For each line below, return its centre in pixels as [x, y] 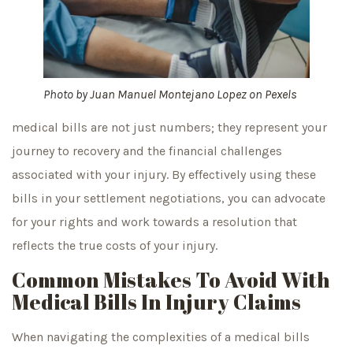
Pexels [281, 94]
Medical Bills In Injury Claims [156, 302]
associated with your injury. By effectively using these [164, 174]
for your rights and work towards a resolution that [154, 221]
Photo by [67, 94]
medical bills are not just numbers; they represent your [169, 127]
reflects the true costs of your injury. [115, 245]
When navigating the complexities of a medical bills [161, 337]
